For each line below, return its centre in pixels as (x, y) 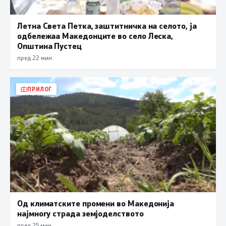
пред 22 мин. (35, 57)
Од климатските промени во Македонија (96, 203)
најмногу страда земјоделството (80, 213)
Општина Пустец (49, 45)
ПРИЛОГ (40, 89)
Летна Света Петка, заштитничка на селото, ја (107, 25)
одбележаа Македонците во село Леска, (95, 35)
